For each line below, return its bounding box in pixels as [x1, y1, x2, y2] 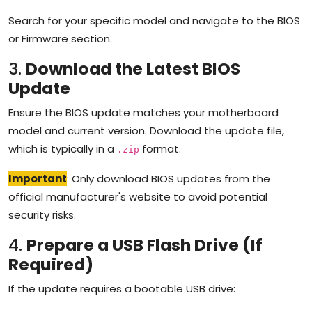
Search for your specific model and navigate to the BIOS [8, 13, 300, 28]
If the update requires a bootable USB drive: [8, 281, 235, 296]
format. [139, 141, 181, 156]
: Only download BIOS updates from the [67, 171, 270, 186]
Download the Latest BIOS [26, 56, 240, 80]
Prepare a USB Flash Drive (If [26, 233, 263, 256]
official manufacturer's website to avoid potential [8, 189, 267, 204]
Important [8, 171, 67, 186]
